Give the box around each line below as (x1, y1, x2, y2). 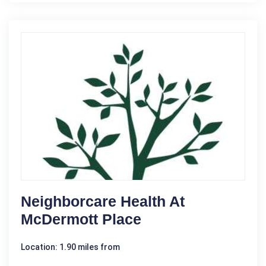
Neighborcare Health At (21, 192, 185, 210)
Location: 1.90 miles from (21, 242, 120, 252)
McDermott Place (21, 210, 141, 227)
